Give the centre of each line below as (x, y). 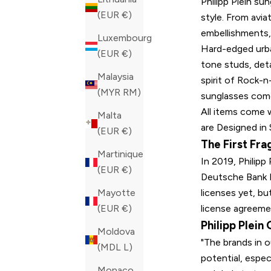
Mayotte (116, 193)
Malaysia (116, 77)
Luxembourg (125, 38)
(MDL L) (128, 247)
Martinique (120, 154)
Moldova (116, 232)
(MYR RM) (132, 93)
